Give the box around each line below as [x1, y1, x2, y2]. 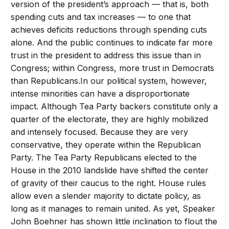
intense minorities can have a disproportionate [11, 88, 190, 99]
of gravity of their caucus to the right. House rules [11, 178, 207, 189]
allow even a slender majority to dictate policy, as [11, 191, 201, 201]
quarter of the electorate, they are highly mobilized [11, 114, 209, 125]
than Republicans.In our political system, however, [11, 76, 208, 86]
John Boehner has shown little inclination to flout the [11, 216, 218, 227]
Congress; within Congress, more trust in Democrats [11, 63, 215, 74]
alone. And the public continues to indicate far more [11, 37, 213, 48]
